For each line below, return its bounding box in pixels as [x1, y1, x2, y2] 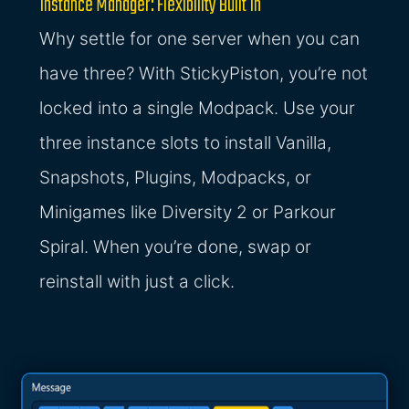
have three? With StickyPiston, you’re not [39, 63, 369, 85]
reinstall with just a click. [39, 271, 236, 293]
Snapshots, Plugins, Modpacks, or [39, 167, 312, 189]
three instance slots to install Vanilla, [39, 132, 332, 154]
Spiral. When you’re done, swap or [39, 236, 312, 258]
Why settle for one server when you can [39, 28, 361, 50]
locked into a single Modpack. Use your [39, 98, 356, 120]
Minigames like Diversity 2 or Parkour [39, 202, 337, 224]
